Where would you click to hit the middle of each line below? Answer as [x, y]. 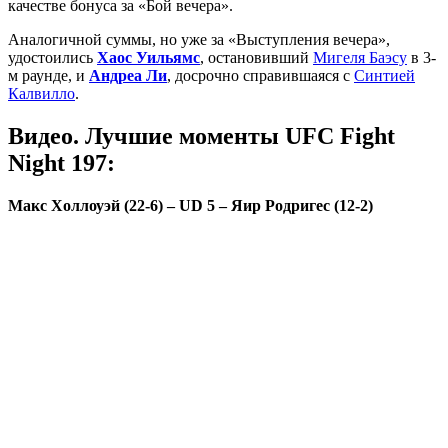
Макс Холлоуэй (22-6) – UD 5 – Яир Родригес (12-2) [190, 205]
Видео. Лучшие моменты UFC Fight [201, 135]
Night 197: [61, 162]
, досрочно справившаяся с [260, 75]
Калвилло [41, 93]
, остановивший [256, 57]
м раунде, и [48, 75]
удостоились [52, 57]
